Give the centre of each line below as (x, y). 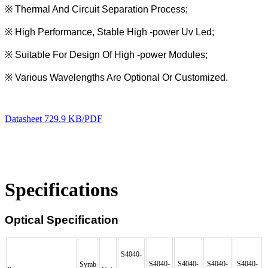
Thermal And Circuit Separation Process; (101, 9)
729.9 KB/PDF (73, 118)
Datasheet (23, 118)
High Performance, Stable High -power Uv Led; (115, 32)
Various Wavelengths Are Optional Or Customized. (121, 77)
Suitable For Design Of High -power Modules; (111, 54)
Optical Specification (62, 220)
